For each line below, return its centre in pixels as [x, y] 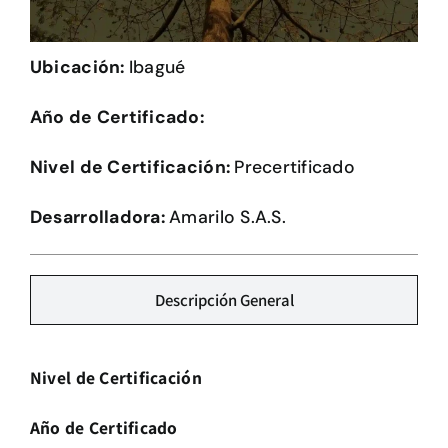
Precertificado [295, 167]
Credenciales [77, 78]
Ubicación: [79, 67]
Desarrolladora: [99, 217]
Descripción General [224, 300]
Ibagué [157, 67]
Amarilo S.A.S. [227, 217]
